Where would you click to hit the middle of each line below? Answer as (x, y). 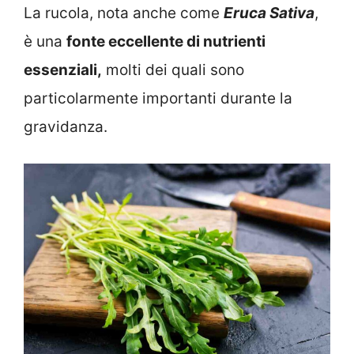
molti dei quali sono (173, 70)
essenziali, (63, 70)
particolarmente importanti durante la (158, 98)
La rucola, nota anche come (124, 13)
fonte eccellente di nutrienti (166, 41)
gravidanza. (66, 126)
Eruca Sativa (269, 13)
